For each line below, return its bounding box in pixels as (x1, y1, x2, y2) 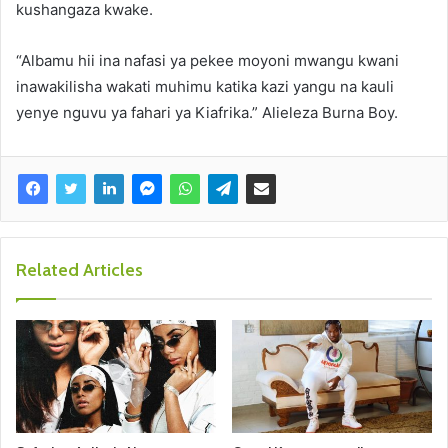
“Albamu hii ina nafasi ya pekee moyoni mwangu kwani (16, 51, 399, 71)
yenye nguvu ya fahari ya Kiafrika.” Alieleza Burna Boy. (16, 103, 398, 123)
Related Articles (16, 259, 143, 282)
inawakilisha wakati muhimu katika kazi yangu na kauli (16, 77, 394, 97)
